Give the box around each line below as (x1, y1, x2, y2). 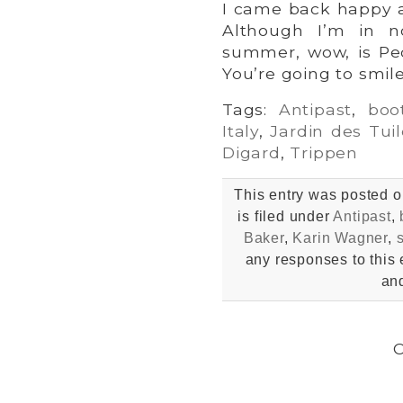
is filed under (237, 208, 334, 224)
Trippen (290, 142, 359, 162)
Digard (222, 142, 281, 162)
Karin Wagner (292, 229, 388, 246)
